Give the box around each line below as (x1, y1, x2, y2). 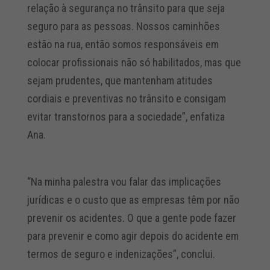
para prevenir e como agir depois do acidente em (27, 230, 239, 242)
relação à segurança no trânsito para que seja (27, 2, 225, 14)
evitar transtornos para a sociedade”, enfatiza (27, 110, 225, 123)
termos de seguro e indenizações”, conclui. (27, 248, 218, 260)
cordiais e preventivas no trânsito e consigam (27, 92, 226, 105)
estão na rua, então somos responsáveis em (27, 38, 219, 51)
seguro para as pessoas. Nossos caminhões (27, 20, 220, 33)
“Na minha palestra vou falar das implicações (27, 175, 221, 188)
